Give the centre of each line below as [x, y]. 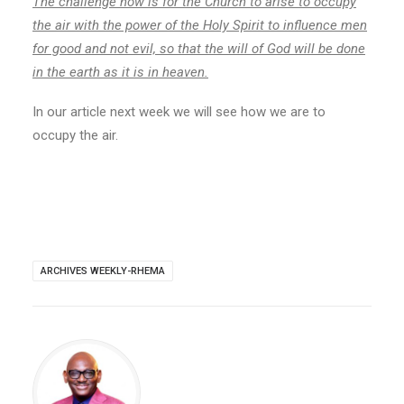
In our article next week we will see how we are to [179, 112]
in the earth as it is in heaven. [120, 72]
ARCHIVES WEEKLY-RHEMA [103, 271]
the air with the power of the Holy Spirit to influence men [200, 25]
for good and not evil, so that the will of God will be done [199, 49]
